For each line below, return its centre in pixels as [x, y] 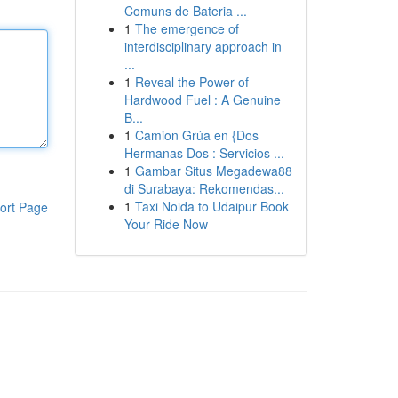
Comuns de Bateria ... [185, 11]
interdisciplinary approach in [203, 46]
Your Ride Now [166, 224]
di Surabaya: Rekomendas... [204, 188]
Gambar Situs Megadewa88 [213, 171]
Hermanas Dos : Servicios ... [204, 153]
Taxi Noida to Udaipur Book [211, 206]
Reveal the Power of [191, 82]
